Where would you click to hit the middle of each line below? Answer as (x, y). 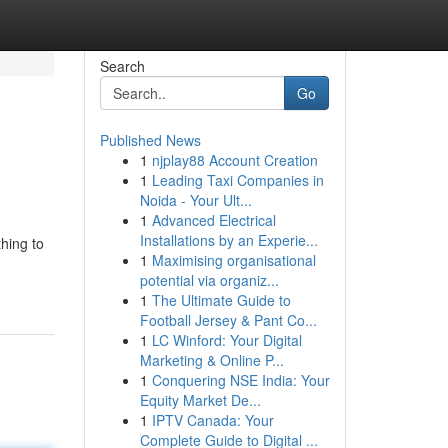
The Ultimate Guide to (221, 300)
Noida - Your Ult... (195, 200)
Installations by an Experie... (228, 240)
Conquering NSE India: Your (240, 380)
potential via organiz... (209, 280)
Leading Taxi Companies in (237, 180)
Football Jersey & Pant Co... (228, 320)
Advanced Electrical (213, 220)
